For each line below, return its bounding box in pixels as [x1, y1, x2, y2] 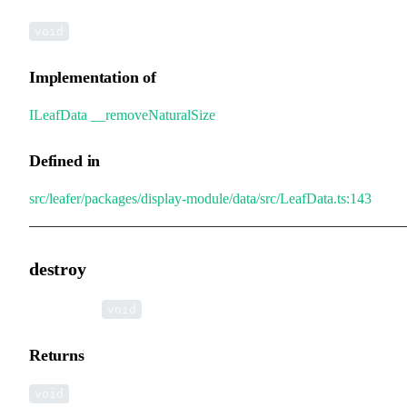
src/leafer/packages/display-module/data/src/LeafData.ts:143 [29, 190, 372, 206]
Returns [29, 345, 84, 364]
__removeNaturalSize [91, 106, 215, 123]
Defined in [29, 151, 101, 170]
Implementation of [29, 67, 156, 86]
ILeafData [29, 106, 87, 123]
